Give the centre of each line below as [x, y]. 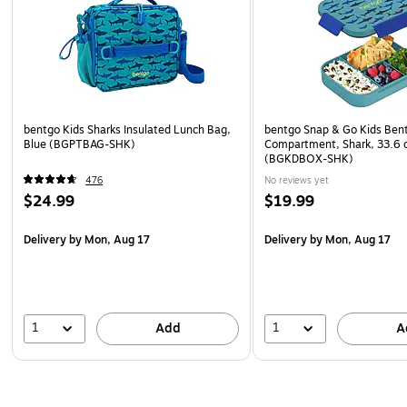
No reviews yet [297, 180]
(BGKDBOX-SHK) [309, 159]
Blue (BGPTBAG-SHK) [79, 144]
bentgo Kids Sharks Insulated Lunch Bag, [127, 129]
